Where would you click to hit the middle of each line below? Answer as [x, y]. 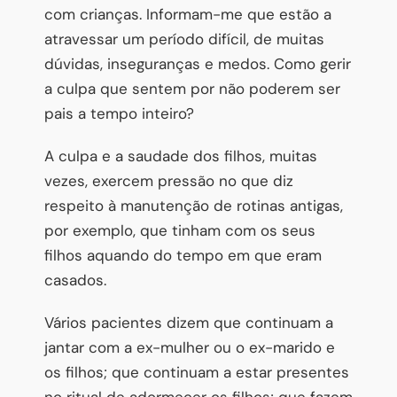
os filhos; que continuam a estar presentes [197, 372]
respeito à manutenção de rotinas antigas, [194, 205]
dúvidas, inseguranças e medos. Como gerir [198, 63]
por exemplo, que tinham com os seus [180, 230]
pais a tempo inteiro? [119, 113]
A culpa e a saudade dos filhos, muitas [181, 156]
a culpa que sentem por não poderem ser [192, 88]
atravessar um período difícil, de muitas [184, 39]
